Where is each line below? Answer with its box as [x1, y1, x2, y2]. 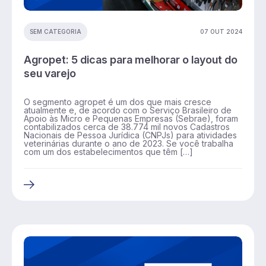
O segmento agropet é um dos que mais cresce [24, 96, 211, 107]
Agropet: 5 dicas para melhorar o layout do [24, 53, 237, 66]
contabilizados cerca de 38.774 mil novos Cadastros [24, 121, 230, 132]
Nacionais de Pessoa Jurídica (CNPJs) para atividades [24, 129, 237, 140]
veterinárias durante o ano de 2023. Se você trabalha [24, 138, 233, 148]
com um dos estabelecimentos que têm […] [24, 146, 193, 157]
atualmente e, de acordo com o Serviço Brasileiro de [24, 104, 232, 115]
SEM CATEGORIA [30, 28, 81, 35]
